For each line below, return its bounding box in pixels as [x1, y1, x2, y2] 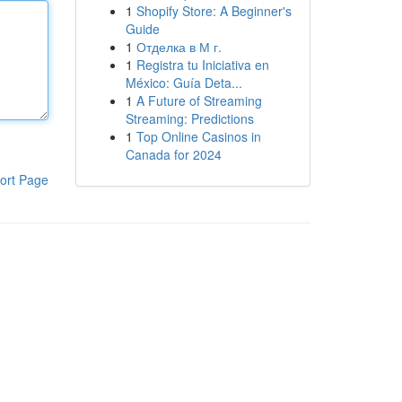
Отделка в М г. [135, 38, 222, 56]
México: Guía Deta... [125, 74, 242, 92]
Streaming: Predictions [125, 109, 254, 127]
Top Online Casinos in [135, 127, 261, 145]
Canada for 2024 [125, 145, 222, 163]
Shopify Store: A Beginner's [135, 2, 292, 20]
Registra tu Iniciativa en [135, 56, 269, 74]
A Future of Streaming [135, 92, 262, 109]
